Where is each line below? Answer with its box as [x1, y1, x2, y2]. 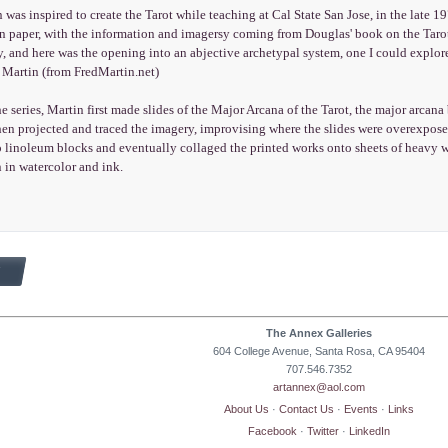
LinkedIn [349, 425, 390, 438]
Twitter [307, 425, 339, 438]
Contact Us [279, 403, 334, 416]
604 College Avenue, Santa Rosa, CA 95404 [213, 344, 425, 357]
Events [344, 403, 378, 416]
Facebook [248, 425, 297, 438]
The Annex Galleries [266, 326, 372, 339]
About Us [224, 403, 269, 416]
